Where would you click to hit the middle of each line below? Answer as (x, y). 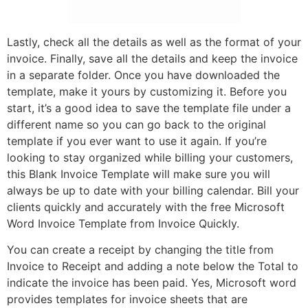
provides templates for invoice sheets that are (127, 299)
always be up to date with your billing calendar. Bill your (153, 190)
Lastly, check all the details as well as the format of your (154, 42)
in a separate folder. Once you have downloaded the (143, 75)
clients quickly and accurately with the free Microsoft (146, 207)
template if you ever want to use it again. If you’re (137, 141)
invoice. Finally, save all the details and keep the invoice (152, 58)
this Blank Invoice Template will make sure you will (139, 174)
